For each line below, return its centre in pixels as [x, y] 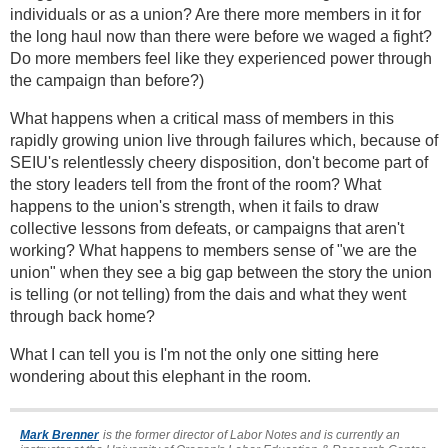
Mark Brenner [59, 434]
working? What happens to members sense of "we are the [213, 250]
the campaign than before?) [107, 80]
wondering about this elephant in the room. [160, 376]
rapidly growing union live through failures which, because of [224, 140]
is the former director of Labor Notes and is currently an [251, 434]
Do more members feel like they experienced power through [221, 58]
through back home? [82, 316]
